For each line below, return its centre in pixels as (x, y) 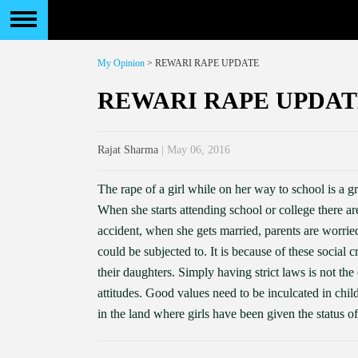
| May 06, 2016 (194, 150)
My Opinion (121, 63)
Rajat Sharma (128, 150)
